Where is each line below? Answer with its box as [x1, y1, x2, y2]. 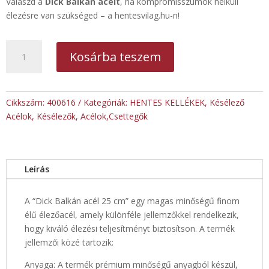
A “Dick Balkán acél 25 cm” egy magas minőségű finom [25, 195, 240, 207]
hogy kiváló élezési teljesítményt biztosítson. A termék [25, 223, 235, 235]
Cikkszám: [6, 97, 47, 109]
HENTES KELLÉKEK [130, 97, 205, 109]
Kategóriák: [83, 97, 130, 109]
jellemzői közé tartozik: [25, 237, 113, 249]
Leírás [25, 163, 49, 175]
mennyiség [5, 82, 47, 94]
